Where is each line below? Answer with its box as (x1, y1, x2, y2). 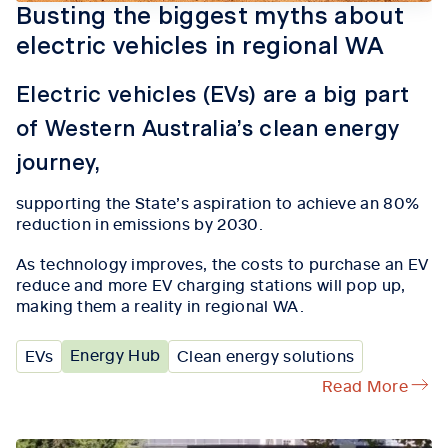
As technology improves (16, 252, 204, 275)
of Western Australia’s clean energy (16, 118, 400, 141)
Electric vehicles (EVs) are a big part (16, 84, 410, 107)
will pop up (316, 273, 402, 296)
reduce (16, 273, 70, 296)
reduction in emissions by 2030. (16, 212, 263, 235)
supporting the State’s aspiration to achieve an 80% (16, 191, 420, 214)
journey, (16, 152, 101, 175)
